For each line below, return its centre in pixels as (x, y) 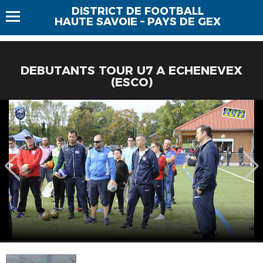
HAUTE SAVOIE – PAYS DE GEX (137, 22)
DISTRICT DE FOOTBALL (137, 11)
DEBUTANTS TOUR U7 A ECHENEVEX (131, 70)
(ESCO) (131, 82)
